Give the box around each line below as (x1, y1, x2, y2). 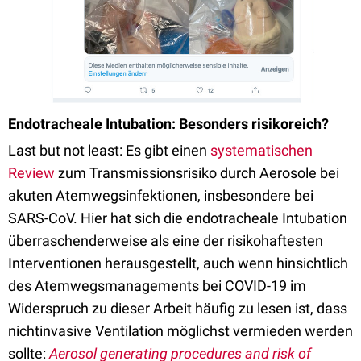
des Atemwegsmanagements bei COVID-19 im (8, 277, 306, 295)
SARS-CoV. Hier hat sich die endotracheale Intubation (8, 210, 347, 227)
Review (8, 164, 55, 182)
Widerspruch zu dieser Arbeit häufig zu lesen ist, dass (8, 300, 347, 317)
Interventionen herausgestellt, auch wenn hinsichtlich (8, 255, 348, 272)
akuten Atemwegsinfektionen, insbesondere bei (8, 187, 313, 205)
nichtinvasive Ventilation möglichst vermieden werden (8, 322, 353, 340)
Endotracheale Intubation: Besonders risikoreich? (8, 115, 332, 133)
